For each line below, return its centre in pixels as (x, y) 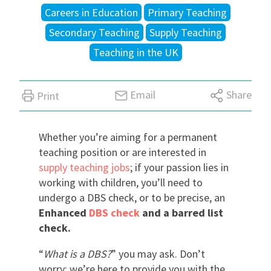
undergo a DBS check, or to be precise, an (132, 197)
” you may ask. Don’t (158, 253)
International (63, 25)
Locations (56, 67)
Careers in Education (91, 12)
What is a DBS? (77, 253)
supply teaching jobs (84, 167)
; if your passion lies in (179, 167)
